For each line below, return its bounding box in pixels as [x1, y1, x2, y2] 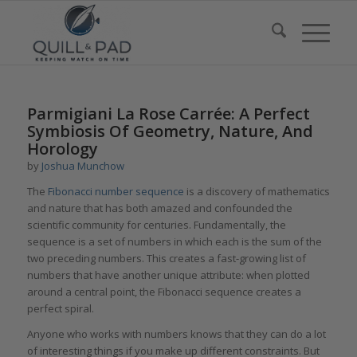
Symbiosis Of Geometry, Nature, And [26, 120, 313, 142]
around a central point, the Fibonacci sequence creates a [26, 284, 301, 300]
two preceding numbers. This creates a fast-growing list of [26, 251, 306, 266]
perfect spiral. [26, 301, 94, 316]
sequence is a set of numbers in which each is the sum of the [26, 234, 322, 249]
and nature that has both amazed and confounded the [26, 201, 292, 216]
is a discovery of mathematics [183, 184, 330, 199]
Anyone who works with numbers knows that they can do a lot [26, 327, 326, 342]
